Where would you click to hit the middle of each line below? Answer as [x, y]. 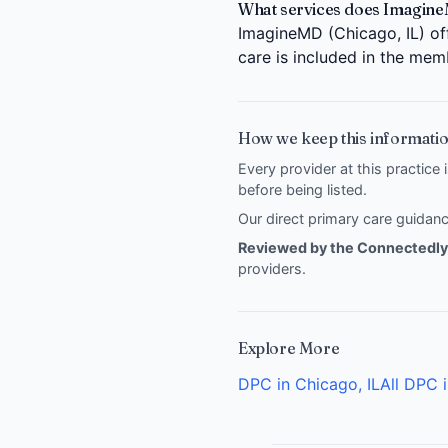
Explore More [289, 347]
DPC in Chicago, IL [309, 383]
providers [270, 268]
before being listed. [302, 189]
